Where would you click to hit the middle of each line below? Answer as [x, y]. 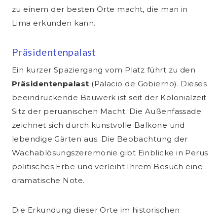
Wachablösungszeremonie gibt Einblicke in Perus [110, 153]
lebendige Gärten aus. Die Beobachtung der [100, 139]
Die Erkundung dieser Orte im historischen [96, 210]
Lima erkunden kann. [54, 23]
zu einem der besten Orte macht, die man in [100, 9]
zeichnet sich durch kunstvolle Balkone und [98, 125]
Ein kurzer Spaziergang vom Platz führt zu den [104, 70]
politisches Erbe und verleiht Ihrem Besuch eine [108, 167]
